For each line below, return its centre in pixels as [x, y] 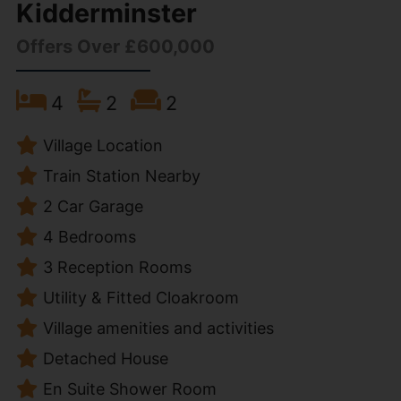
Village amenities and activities [158, 328]
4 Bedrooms [89, 237]
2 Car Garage [93, 207]
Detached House [105, 359]
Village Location [102, 146]
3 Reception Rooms [117, 268]
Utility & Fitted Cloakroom [141, 298]
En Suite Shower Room [129, 389]
